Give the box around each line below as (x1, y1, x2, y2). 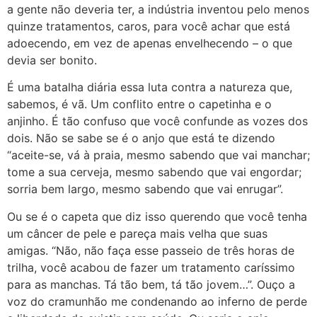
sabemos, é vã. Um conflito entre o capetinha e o (7, 97, 272, 112)
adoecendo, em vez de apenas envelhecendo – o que (7, 35, 292, 50)
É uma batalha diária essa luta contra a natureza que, (7, 80, 292, 95)
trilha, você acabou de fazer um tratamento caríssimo (7, 260, 295, 275)
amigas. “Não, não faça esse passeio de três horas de (7, 243, 294, 258)
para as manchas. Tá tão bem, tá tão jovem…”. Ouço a (7, 277, 295, 292)
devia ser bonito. (7, 52, 97, 67)
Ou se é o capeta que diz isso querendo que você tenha (7, 209, 307, 224)
